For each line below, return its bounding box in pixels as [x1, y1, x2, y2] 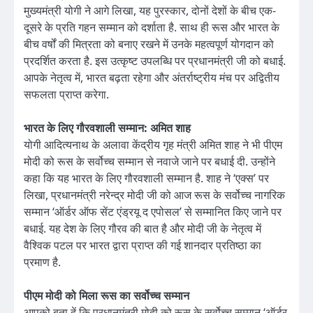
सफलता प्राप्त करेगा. [24, 87, 109, 103]
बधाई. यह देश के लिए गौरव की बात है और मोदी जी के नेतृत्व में [24, 221, 261, 237]
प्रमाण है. [24, 254, 61, 270]
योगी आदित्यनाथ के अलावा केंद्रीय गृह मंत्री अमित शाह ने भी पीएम [24, 137, 282, 153]
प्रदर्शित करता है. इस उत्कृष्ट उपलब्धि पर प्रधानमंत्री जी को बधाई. [24, 53, 286, 69]
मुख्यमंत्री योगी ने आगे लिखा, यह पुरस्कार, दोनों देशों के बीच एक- [24, 3, 276, 19]
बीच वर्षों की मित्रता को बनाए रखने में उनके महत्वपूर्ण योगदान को [24, 36, 274, 52]
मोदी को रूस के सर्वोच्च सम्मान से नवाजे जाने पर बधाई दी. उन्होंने [24, 154, 275, 170]
